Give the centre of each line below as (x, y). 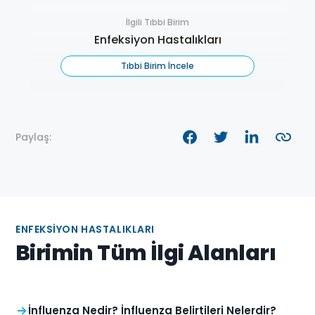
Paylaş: (33, 137)
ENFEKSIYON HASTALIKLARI (85, 230)
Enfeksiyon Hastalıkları (157, 40)
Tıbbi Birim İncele (157, 66)
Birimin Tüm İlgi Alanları (146, 253)
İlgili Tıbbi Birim (157, 22)
